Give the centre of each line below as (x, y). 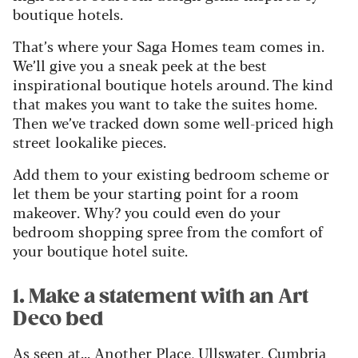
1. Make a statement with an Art (161, 296)
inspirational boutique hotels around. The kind (173, 84)
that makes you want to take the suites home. (165, 103)
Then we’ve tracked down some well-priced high (173, 122)
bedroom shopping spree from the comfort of (168, 231)
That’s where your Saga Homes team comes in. (169, 45)
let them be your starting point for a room (156, 192)
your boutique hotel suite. (100, 250)
